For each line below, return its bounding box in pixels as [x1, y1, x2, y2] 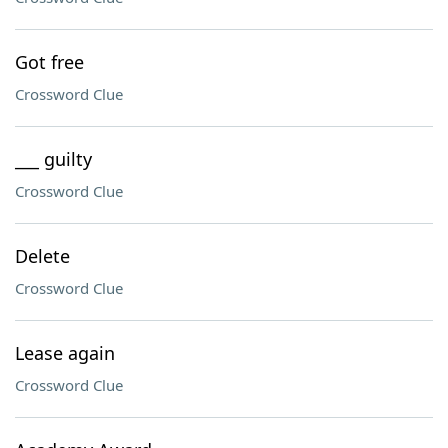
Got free [15, 50, 84, 74]
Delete [15, 244, 70, 268]
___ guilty [15, 147, 92, 171]
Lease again [15, 341, 115, 365]
